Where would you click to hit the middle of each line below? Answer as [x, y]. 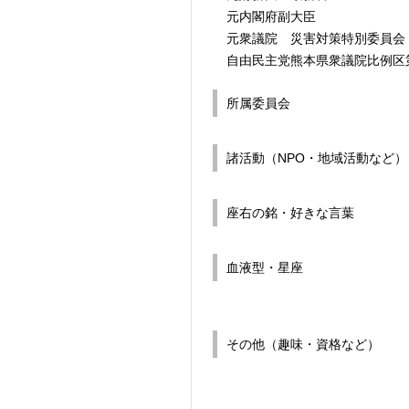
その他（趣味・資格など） [303, 344]
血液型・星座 [265, 267]
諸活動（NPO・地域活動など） [317, 157]
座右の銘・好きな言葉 [290, 212]
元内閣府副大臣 [271, 16]
